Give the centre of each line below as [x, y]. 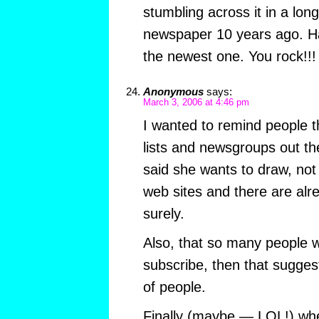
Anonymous [173, 92]
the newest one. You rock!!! [229, 57]
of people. [174, 287]
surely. [163, 214]
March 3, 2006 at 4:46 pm [196, 103]
